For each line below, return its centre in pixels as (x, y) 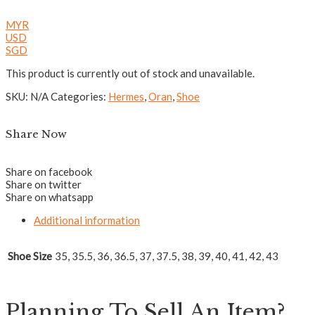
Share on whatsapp (50, 197)
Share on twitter (44, 184)
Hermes (126, 96)
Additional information (87, 220)
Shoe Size (30, 256)
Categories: (78, 96)
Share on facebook (49, 171)
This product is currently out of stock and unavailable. (130, 73)
